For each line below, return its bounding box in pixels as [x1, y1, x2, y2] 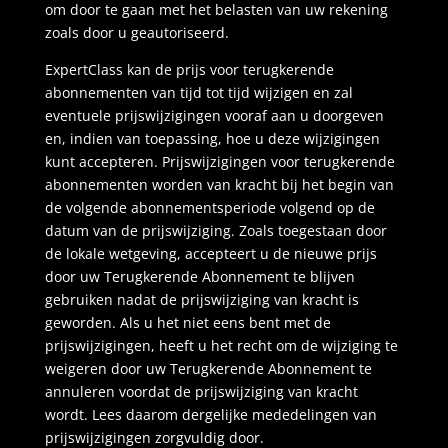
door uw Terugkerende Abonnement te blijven [44, 267, 355, 286]
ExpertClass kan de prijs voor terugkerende [44, 60, 334, 79]
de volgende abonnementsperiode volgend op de [44, 198, 375, 217]
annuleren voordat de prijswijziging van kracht [44, 382, 358, 401]
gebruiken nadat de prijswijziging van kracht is [44, 290, 359, 309]
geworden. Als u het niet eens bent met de [44, 313, 331, 332]
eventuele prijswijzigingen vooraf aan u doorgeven [44, 106, 384, 125]
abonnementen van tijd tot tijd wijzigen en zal [44, 83, 353, 102]
